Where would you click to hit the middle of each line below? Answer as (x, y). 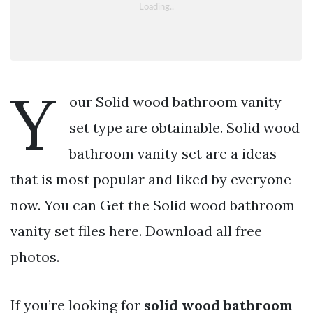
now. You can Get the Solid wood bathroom (153, 205)
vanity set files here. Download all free (136, 231)
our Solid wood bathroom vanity (175, 101)
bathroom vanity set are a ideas (173, 153)
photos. (35, 256)
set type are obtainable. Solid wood (184, 127)
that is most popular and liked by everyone (151, 179)
